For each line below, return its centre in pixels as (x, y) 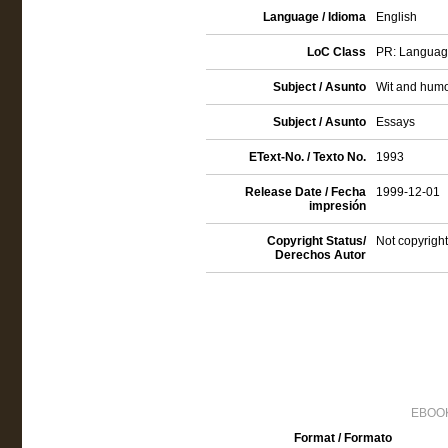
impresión (337, 206)
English (396, 17)
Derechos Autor (320, 255)
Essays (395, 122)
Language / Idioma (314, 17)
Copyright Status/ (316, 241)
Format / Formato (342, 438)
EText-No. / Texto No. (307, 157)
